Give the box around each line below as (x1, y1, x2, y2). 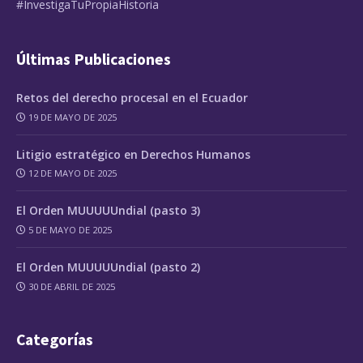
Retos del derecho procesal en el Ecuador (16, 89, 248, 105)
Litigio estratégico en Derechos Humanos (16, 146, 250, 162)
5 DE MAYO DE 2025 (28, 224, 113, 237)
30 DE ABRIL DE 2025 (28, 280, 116, 293)
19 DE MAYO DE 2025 (28, 110, 117, 123)
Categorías (16, 329, 93, 349)
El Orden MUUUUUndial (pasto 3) (16, 203, 200, 219)
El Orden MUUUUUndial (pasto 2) (16, 259, 200, 275)
